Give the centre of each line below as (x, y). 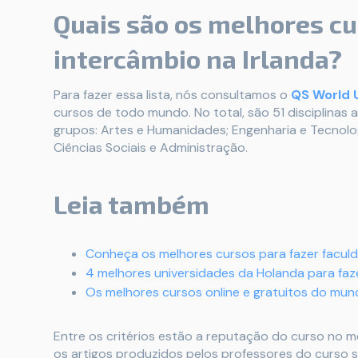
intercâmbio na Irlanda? (198, 58)
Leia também (131, 204)
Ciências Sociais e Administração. (151, 147)
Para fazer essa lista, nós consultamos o (172, 95)
